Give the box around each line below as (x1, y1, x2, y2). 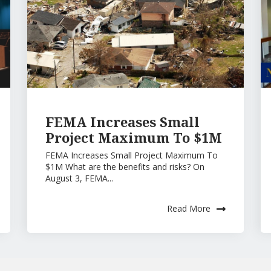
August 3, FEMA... (45, 172, 113, 184)
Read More (167, 202, 211, 214)
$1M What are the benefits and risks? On (45, 160, 204, 172)
